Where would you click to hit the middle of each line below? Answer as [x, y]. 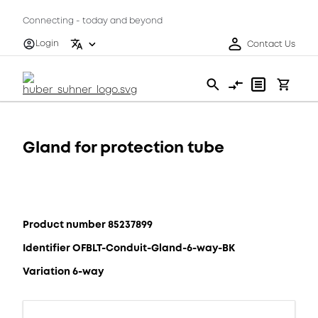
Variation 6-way [63, 271]
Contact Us [271, 44]
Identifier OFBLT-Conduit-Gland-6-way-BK [129, 248]
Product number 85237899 [88, 224]
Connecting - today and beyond [93, 21]
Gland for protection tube [124, 147]
